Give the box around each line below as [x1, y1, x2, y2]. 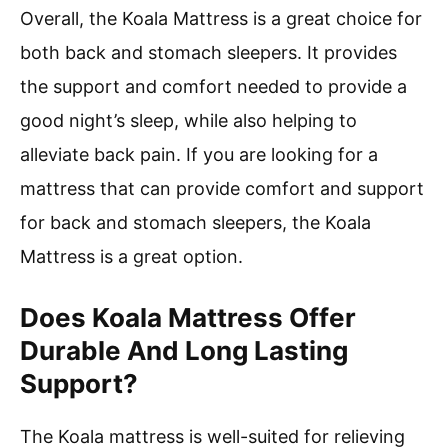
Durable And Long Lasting [20, 334, 348, 366]
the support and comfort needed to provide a [20, 75, 407, 97]
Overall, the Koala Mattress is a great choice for [20, 7, 422, 29]
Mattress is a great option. [20, 245, 243, 267]
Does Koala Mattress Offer [20, 301, 356, 333]
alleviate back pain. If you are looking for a [20, 143, 378, 165]
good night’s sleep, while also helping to [20, 109, 357, 131]
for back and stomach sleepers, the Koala [20, 211, 371, 233]
